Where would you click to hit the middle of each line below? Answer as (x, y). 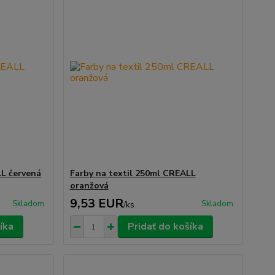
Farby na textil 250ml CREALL (133, 173)
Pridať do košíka (165, 227)
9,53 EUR (96, 203)
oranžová (89, 186)
